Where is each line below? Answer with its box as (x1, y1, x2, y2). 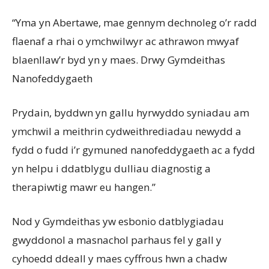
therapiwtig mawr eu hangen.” (12, 180, 156, 194)
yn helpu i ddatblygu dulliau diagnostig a (12, 161, 211, 175)
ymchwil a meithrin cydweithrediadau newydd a (12, 124, 241, 138)
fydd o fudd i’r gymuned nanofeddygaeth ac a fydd (12, 142, 255, 157)
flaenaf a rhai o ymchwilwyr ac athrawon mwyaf (12, 34, 239, 48)
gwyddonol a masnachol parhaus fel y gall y (12, 232, 222, 247)
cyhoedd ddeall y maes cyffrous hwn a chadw (12, 251, 227, 265)
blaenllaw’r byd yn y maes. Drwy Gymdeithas (12, 52, 225, 67)
